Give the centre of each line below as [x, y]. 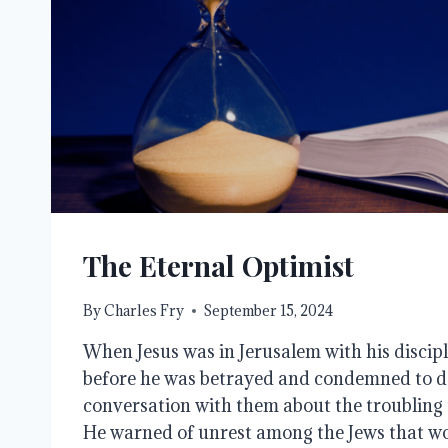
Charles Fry [144, 311]
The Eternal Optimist [218, 265]
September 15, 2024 [269, 311]
